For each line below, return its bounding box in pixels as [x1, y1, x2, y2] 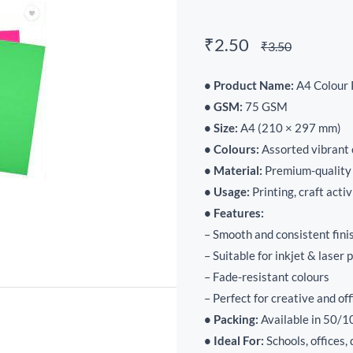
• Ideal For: [204, 333, 264, 347]
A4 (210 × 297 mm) [238, 121, 341, 135]
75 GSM [243, 99, 288, 113]
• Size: [204, 121, 238, 135]
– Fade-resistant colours [204, 269, 329, 284]
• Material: [204, 163, 262, 177]
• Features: [204, 206, 264, 220]
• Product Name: [204, 78, 294, 92]
